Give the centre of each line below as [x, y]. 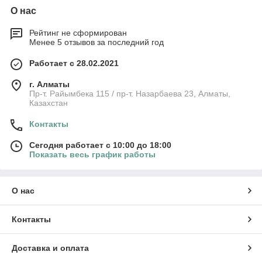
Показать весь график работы [92, 155]
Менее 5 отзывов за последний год [96, 42]
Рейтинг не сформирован [78, 33]
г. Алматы [49, 85]
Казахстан [49, 103]
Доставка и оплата [50, 248]
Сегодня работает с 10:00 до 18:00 [100, 145]
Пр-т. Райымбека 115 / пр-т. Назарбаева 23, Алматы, [130, 94]
